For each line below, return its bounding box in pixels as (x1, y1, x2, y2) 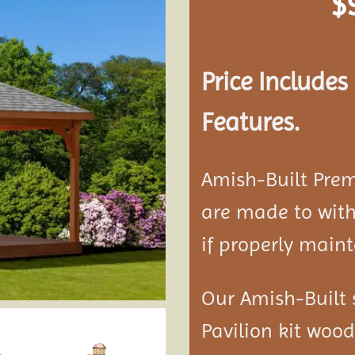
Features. (201, 107, 300, 138)
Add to (109, 20, 151, 37)
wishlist (106, 38, 154, 55)
